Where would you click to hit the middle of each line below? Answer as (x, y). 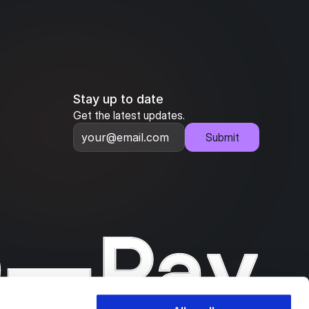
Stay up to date (118, 99)
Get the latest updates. (129, 115)
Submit (222, 137)
